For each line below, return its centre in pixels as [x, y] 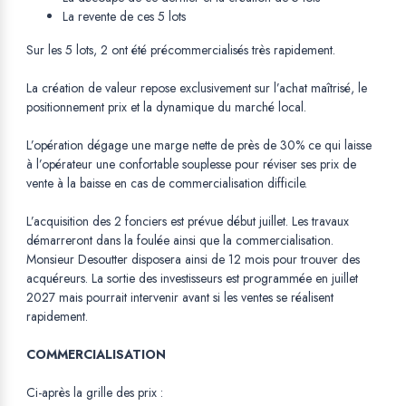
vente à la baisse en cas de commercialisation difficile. [167, 184]
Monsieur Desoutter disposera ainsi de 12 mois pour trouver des [193, 260]
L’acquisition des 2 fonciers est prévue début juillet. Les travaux [188, 222]
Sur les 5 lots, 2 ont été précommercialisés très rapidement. [181, 50]
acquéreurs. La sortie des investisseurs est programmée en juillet [192, 279]
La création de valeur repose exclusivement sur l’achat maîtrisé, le [197, 88]
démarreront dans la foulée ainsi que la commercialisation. [180, 241]
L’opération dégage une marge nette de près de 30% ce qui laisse [199, 145]
